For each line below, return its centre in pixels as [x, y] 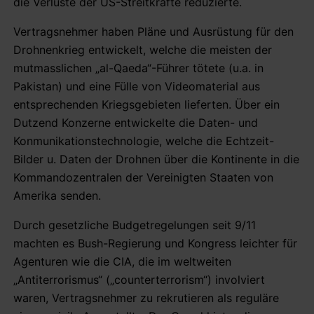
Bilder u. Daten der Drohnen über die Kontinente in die [156, 159]
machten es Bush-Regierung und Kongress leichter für [155, 243]
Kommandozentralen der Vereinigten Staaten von [143, 177]
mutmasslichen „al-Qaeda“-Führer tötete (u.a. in [138, 68]
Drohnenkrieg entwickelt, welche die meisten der [143, 49]
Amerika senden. [57, 195]
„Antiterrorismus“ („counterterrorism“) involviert [139, 279]
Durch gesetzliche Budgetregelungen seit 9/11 [135, 225]
